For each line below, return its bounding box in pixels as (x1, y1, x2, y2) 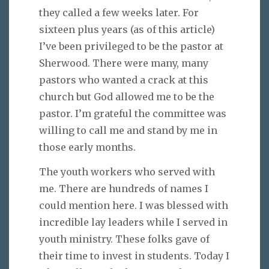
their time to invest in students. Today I (39, 249, 229, 262)
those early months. (39, 141, 136, 154)
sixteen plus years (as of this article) (39, 23, 215, 36)
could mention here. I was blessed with (39, 199, 228, 211)
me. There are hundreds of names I (39, 182, 208, 195)
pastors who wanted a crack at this (39, 74, 208, 86)
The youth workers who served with (39, 165, 215, 178)
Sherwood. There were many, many (39, 57, 208, 70)
